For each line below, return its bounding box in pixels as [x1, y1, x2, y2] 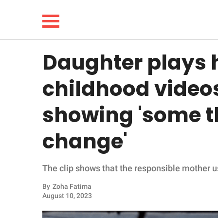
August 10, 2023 [42, 192, 92, 200]
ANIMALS [17, 190, 55, 200]
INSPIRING [17, 165, 59, 175]
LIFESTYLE [17, 91, 59, 101]
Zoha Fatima [53, 182, 91, 190]
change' [42, 127, 127, 156]
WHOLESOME [17, 140, 70, 150]
